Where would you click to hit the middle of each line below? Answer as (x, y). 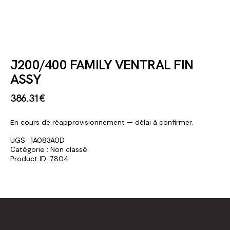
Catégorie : (30, 149)
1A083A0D (48, 140)
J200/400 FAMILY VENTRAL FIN (102, 65)
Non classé (69, 149)
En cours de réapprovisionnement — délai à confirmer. (102, 122)
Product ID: (30, 158)
